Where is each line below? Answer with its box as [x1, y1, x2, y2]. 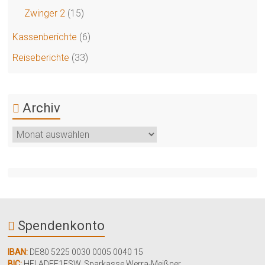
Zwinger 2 [24, 8, 66, 19]
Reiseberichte [12, 52, 70, 63]
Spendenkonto [18, 218, 105, 233]
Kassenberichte [12, 31, 77, 43]
